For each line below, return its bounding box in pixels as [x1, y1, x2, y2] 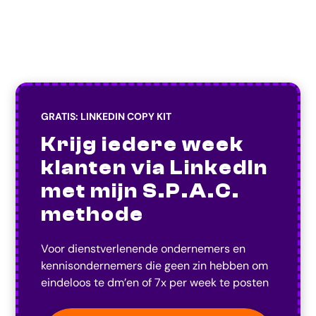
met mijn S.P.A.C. [41, 180, 241, 203]
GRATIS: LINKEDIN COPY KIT [41, 110, 172, 123]
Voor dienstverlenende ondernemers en [41, 241, 246, 257]
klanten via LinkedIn [41, 157, 269, 180]
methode [41, 203, 145, 226]
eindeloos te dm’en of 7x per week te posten [41, 275, 269, 291]
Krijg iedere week [41, 133, 245, 157]
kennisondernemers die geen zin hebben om [41, 258, 269, 274]
